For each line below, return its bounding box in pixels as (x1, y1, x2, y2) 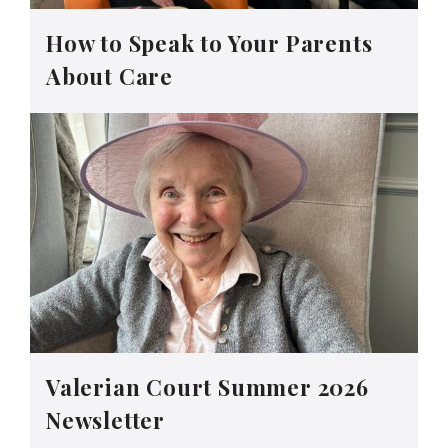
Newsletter (46, 405, 166, 436)
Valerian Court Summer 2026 (46, 372, 369, 403)
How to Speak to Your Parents (46, 27, 373, 58)
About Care (46, 60, 174, 91)
